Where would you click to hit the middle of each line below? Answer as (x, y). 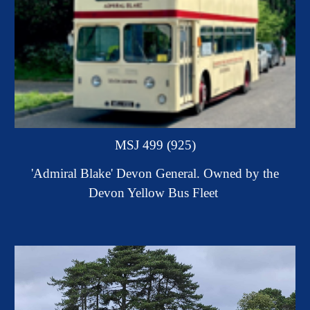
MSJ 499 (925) (155, 145)
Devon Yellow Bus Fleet (155, 193)
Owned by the (241, 174)
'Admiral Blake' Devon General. (117, 174)
